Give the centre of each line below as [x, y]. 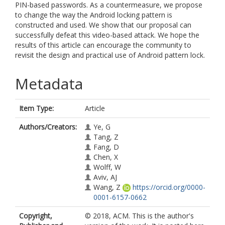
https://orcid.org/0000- [169, 187]
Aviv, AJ [105, 177]
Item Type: [36, 108]
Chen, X [106, 157]
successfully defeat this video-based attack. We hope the [107, 35]
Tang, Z [106, 137]
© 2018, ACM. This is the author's [139, 216]
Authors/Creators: [48, 127]
